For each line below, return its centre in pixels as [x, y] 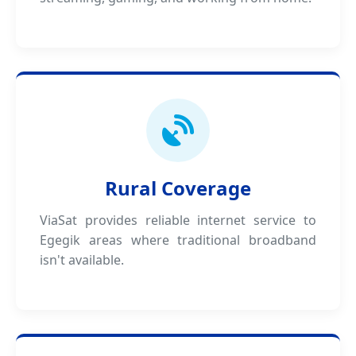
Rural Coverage [178, 188]
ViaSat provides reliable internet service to [178, 220]
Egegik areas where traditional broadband [178, 240]
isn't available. [82, 260]
